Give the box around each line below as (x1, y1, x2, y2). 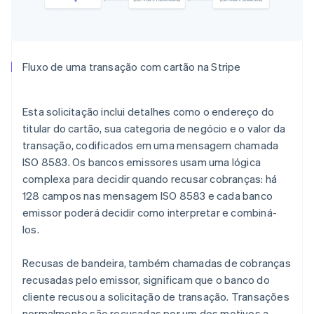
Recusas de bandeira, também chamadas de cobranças (22, 256, 291, 271)
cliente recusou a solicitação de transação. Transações (22, 289, 289, 304)
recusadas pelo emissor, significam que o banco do (22, 273, 270, 287)
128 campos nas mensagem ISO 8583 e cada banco (22, 189, 273, 203)
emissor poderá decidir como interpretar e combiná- (22, 205, 278, 220)
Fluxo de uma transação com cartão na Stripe (22, 60, 241, 74)
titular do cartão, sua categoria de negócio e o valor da (22, 121, 286, 136)
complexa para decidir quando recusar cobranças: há (22, 172, 278, 186)
